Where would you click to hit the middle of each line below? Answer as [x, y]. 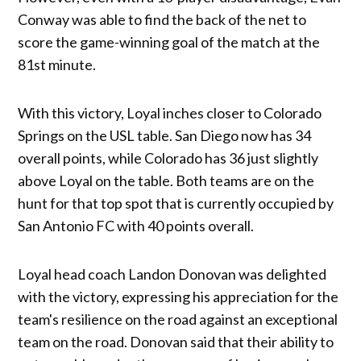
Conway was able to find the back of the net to [162, 19]
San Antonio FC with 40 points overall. [137, 225]
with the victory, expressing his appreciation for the [178, 296]
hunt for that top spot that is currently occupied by [176, 203]
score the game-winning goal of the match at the [169, 41]
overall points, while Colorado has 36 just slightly [168, 158]
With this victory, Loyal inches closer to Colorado [170, 112]
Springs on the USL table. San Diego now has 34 [165, 135]
